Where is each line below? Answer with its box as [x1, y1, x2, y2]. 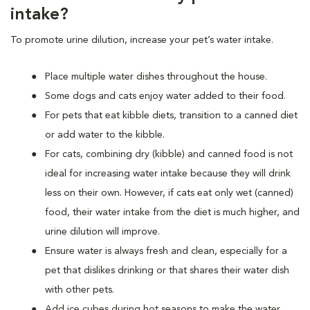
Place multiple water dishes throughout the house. [45, 71, 267, 82]
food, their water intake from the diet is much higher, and [45, 207, 300, 217]
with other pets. [45, 284, 114, 295]
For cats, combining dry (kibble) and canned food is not [45, 149, 293, 159]
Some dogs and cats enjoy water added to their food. [45, 91, 286, 101]
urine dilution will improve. [45, 226, 163, 237]
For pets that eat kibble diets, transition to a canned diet [45, 110, 298, 120]
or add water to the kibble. [45, 129, 165, 140]
